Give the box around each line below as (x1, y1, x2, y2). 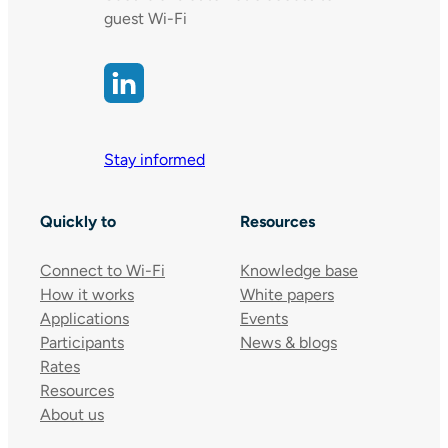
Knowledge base (240, 260, 358, 280)
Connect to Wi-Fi (40, 260, 165, 280)
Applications (40, 308, 129, 328)
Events (240, 308, 288, 328)
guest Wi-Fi (104, 9, 187, 29)
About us (40, 404, 104, 424)
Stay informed (104, 150, 205, 170)
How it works (40, 284, 134, 304)
